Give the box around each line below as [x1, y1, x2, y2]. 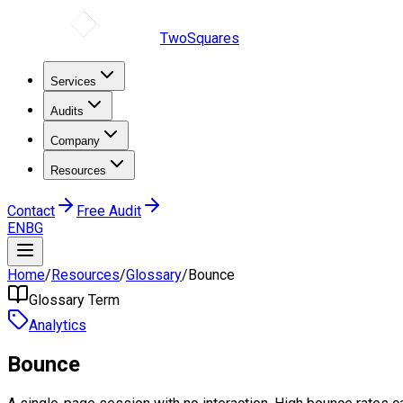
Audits [50, 104, 84, 118]
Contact [7, 202, 55, 219]
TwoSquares [160, 30, 239, 47]
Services [50, 75, 96, 88]
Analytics [29, 317, 86, 334]
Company [50, 134, 100, 148]
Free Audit [76, 202, 141, 219]
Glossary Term [29, 291, 120, 309]
